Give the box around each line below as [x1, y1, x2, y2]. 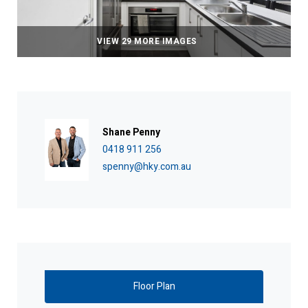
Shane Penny [102, 125, 160, 140]
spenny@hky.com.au [102, 159, 191, 175]
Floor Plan [133, 278, 175, 294]
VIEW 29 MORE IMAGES [97, 34, 197, 47]
